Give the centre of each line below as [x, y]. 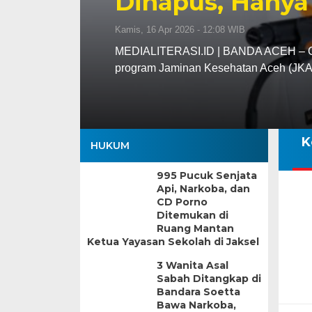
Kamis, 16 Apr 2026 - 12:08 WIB [180, 30]
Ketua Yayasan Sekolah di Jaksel [173, 242]
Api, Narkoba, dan [203, 189]
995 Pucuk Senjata [206, 175]
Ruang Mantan [195, 228]
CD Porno [182, 202]
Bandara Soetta [198, 292]
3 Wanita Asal [192, 265]
